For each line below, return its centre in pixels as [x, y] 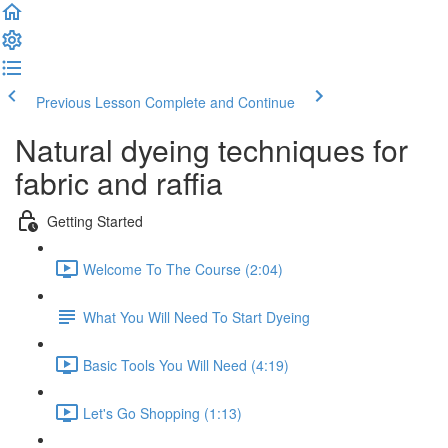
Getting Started [95, 220]
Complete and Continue [220, 102]
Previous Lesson [88, 102]
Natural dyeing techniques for [211, 149]
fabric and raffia [119, 182]
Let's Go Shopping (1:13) [162, 412]
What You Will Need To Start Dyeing [196, 316]
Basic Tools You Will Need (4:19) [186, 364]
